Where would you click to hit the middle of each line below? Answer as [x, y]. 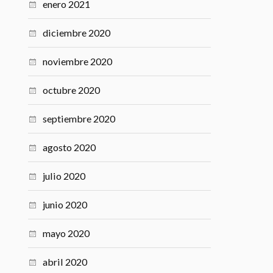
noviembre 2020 [78, 61]
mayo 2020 [66, 233]
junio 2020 [65, 204]
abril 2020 [65, 261]
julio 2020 [64, 175]
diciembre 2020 [77, 32]
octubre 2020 [72, 90]
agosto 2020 [69, 147]
